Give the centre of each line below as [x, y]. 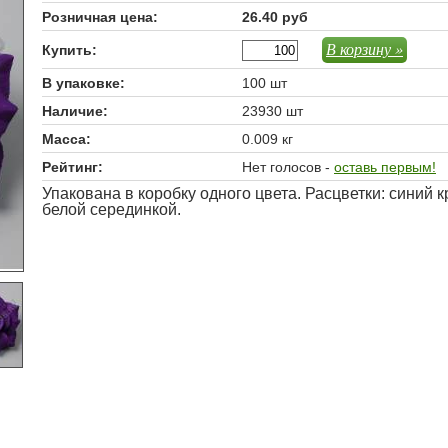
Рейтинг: [72, 167]
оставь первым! [385, 167]
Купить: [69, 50]
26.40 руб [275, 17]
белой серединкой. [111, 209]
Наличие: [75, 111]
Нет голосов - [288, 167]
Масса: [66, 139]
